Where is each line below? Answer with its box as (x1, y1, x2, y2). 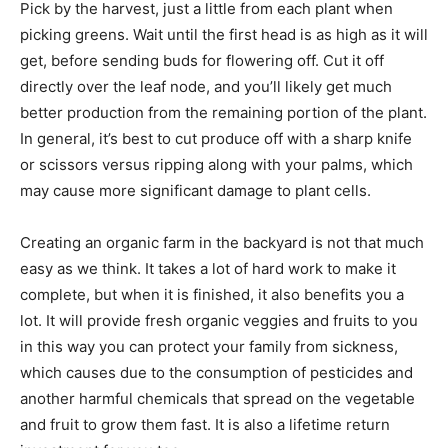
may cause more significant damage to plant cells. (20, 181, 371, 201)
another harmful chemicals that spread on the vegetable (20, 389, 415, 409)
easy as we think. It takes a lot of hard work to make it (20, 259, 396, 279)
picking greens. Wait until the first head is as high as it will (20, 25, 428, 45)
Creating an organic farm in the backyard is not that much (20, 233, 424, 253)
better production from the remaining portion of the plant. (20, 103, 427, 123)
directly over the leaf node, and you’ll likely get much (20, 77, 392, 97)
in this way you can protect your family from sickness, (20, 337, 398, 357)
